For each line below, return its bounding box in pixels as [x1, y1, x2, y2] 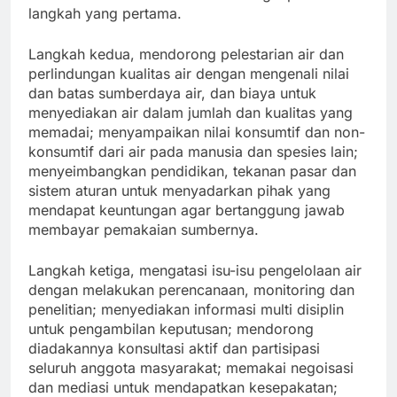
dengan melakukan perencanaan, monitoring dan [28, 281, 354, 300]
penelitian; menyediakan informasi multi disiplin [28, 300, 344, 319]
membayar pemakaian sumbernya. [28, 221, 259, 239]
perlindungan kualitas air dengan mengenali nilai [28, 65, 349, 83]
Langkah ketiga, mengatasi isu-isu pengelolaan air [28, 261, 362, 280]
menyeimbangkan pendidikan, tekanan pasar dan [28, 162, 356, 181]
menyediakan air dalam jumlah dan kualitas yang [28, 104, 353, 122]
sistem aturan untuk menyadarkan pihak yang [28, 182, 331, 200]
